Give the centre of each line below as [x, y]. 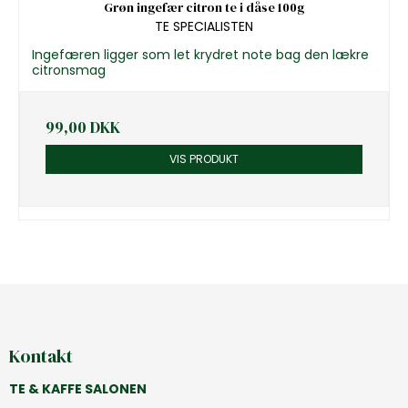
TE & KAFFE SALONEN [78, 389]
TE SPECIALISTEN [204, 26]
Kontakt [41, 356]
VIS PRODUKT [204, 158]
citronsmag [69, 70]
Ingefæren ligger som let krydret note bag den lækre [200, 54]
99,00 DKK [83, 127]
